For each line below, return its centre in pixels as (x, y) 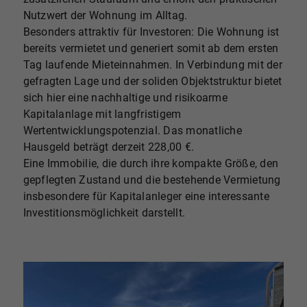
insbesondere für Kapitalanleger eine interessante (146, 197)
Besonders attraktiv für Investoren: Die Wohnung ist (151, 32)
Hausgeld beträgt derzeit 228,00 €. (109, 147)
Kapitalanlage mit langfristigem (102, 114)
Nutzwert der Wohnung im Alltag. (105, 16)
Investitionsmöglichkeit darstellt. (104, 213)
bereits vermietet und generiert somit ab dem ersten (151, 49)
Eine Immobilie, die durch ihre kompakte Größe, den (151, 164)
